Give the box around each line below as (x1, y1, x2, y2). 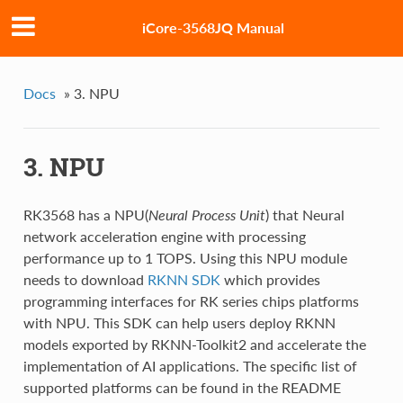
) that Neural (264, 206, 345, 224)
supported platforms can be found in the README (22, 379, 341, 397)
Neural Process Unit (148, 206, 265, 224)
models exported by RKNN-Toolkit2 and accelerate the (22, 336, 366, 354)
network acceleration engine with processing (22, 228, 306, 246)
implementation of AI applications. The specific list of (22, 357, 357, 375)
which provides (219, 271, 320, 289)
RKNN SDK (147, 271, 220, 289)
